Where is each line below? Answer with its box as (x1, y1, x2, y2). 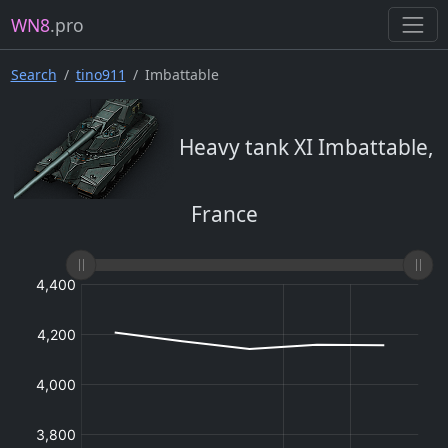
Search (10, 65, 57, 85)
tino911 (75, 65, 126, 85)
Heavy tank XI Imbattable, (174, 132, 434, 161)
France (190, 200, 258, 229)
